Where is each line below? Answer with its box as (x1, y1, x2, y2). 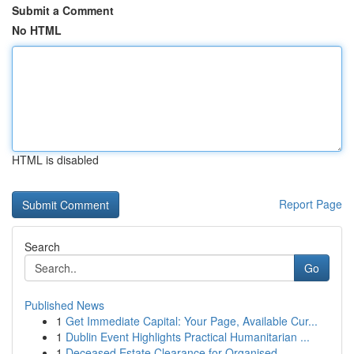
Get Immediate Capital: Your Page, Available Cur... (66, 313, 318, 329)
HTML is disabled (12, 152, 99, 168)
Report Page (279, 196, 342, 212)
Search (24, 239, 60, 254)
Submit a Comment (12, 2, 114, 18)
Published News (24, 297, 104, 313)
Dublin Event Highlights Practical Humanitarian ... (66, 329, 310, 345)
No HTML (12, 22, 62, 38)
